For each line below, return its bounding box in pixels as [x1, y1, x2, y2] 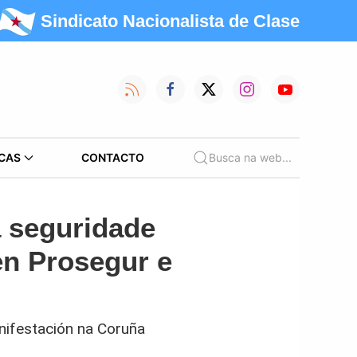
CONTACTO [81, 151, 145, 164]
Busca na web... [208, 151, 292, 164]
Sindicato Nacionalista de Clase [41, 10, 300, 31]
